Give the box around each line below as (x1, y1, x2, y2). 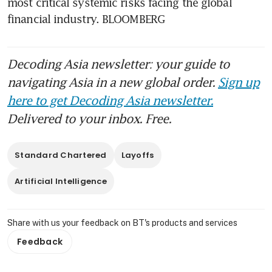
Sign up (218, 74, 259, 89)
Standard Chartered (15, 149, 107, 161)
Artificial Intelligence (15, 175, 107, 187)
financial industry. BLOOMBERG (7, 12, 165, 25)
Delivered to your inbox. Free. (7, 110, 171, 126)
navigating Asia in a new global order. (7, 74, 218, 89)
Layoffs (121, 149, 154, 161)
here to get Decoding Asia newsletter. (7, 92, 213, 107)
